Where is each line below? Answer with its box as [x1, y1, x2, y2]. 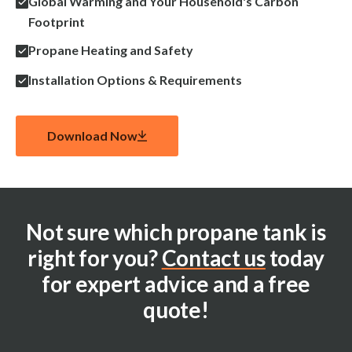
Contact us [161, 244, 266, 271]
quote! [143, 296, 209, 323]
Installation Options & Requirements [28, 72, 242, 87]
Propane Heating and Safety [28, 42, 193, 57]
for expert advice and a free [41, 270, 311, 297]
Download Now [47, 128, 137, 143]
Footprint [28, 14, 85, 29]
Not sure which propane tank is [26, 218, 326, 245]
